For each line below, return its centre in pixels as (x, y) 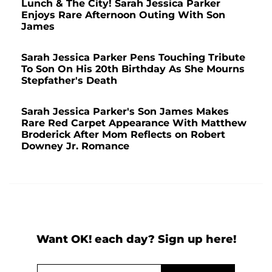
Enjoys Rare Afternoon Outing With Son (123, 15)
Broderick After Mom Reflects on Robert (123, 135)
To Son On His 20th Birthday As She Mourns (133, 69)
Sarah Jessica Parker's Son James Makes (125, 112)
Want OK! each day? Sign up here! (136, 240)
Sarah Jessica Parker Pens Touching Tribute (133, 58)
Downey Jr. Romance (75, 146)
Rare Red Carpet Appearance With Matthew (134, 123)
